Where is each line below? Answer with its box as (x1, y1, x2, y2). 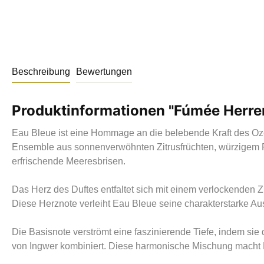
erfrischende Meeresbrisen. (12, 156, 126, 166)
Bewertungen (76, 67, 132, 77)
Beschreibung (12, 67, 70, 77)
